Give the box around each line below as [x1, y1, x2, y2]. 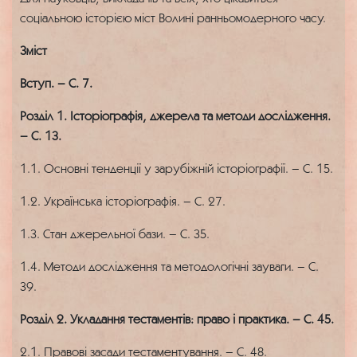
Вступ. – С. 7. [20, 76, 92, 90]
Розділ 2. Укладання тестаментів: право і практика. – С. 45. [20, 312, 334, 326]
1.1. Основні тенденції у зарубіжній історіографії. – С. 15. [20, 161, 333, 175]
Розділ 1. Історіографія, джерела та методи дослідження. [20, 108, 331, 123]
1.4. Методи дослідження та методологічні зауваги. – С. [20, 259, 319, 273]
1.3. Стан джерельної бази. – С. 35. [20, 226, 210, 241]
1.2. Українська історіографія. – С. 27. [20, 194, 226, 208]
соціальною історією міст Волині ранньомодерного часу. [20, 10, 326, 25]
